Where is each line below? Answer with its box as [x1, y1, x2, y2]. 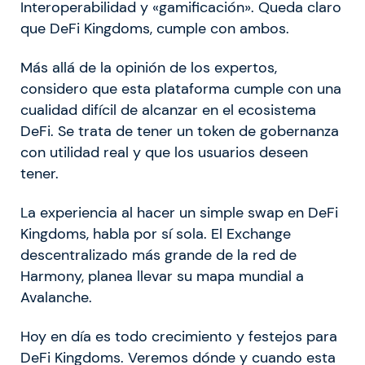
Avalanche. [20, 288, 92, 307]
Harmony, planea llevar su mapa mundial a [20, 267, 304, 286]
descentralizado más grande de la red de [20, 246, 297, 265]
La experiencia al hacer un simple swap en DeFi [20, 204, 338, 222]
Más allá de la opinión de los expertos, [20, 59, 277, 77]
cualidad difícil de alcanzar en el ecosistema [20, 101, 316, 120]
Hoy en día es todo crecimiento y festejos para [20, 328, 337, 346]
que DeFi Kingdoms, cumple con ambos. [20, 20, 289, 38]
